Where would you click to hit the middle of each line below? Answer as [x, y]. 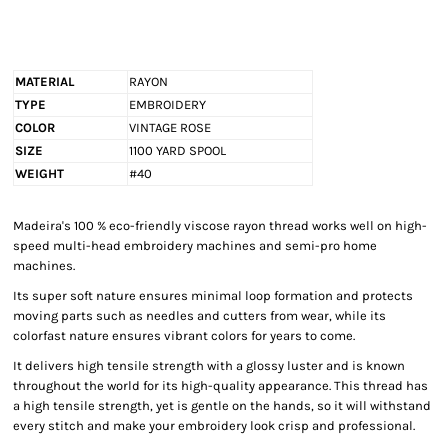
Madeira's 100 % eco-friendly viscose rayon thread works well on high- [220, 225]
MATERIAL [44, 81]
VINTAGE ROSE [170, 127]
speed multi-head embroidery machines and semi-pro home [195, 245]
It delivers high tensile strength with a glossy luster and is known [209, 365]
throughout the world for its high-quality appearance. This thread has [220, 385]
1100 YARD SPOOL [177, 150]
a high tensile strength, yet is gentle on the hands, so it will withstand [222, 405]
